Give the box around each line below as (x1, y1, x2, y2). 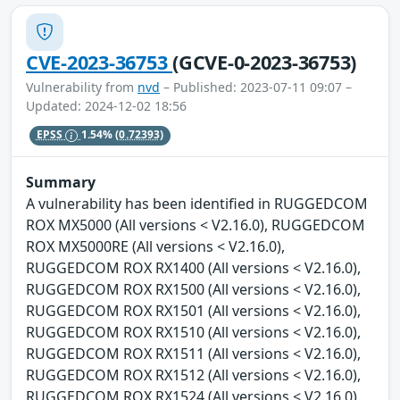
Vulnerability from (26, 78, 137, 96)
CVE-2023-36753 (26, 48, 173, 75)
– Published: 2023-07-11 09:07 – (160, 78, 352, 96)
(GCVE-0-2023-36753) (172, 48, 357, 75)
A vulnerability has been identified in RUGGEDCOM (26, 194, 368, 214)
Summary (26, 172, 96, 193)
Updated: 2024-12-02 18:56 (26, 96, 187, 114)
